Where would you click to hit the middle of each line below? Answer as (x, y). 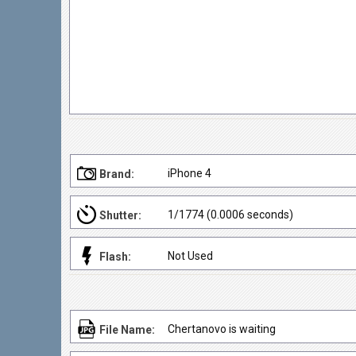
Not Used (190, 256)
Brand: (117, 174)
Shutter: (120, 215)
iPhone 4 (190, 173)
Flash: (115, 257)
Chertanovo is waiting (222, 329)
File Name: (127, 330)
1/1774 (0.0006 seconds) (230, 215)
